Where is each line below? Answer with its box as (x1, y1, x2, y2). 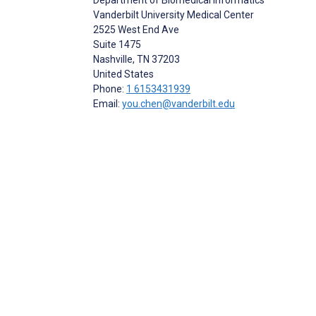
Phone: (93, 83, 126, 95)
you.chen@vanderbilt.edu (122, 97, 235, 109)
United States (93, 68, 154, 80)
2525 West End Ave (93, 23, 179, 35)
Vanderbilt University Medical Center (93, 8, 254, 20)
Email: (93, 97, 122, 109)
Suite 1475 (93, 38, 141, 50)
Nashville (93, 53, 133, 65)
